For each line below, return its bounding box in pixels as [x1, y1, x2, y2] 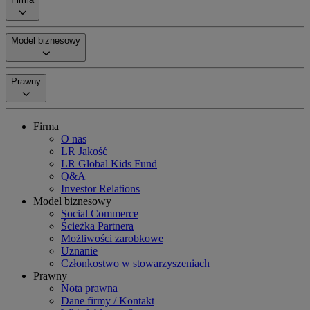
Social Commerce [61, 208, 138, 219]
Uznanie [61, 245, 98, 257]
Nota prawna [61, 282, 118, 294]
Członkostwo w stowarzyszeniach [61, 257, 210, 269]
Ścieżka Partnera [61, 220, 134, 232]
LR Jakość [61, 145, 107, 157]
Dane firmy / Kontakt [61, 295, 154, 307]
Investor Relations [61, 183, 140, 194]
